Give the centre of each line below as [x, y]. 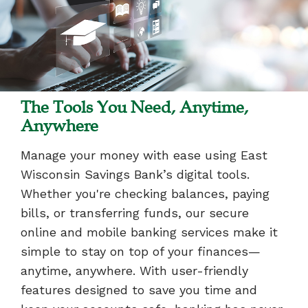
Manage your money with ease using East [144, 155]
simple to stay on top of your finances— [141, 251]
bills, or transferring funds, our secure [135, 212]
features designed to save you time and [139, 289]
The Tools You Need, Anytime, [134, 107]
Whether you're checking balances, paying [145, 193]
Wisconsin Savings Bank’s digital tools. [135, 174]
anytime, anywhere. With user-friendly [134, 270]
